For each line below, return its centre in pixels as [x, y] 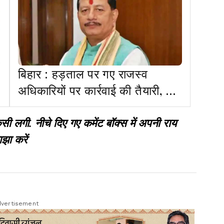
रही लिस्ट [39, 106]
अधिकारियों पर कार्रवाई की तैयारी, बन [99, 90]
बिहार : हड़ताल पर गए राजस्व [83, 73]
